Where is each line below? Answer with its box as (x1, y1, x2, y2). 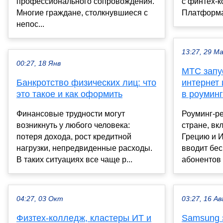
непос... (16, 19, 44, 28)
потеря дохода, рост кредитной (16, 132, 131, 141)
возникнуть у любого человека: (16, 120, 130, 129)
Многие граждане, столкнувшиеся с (16, 8, 148, 17)
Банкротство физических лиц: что (16, 77, 156, 88)
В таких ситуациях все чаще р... (16, 155, 132, 164)
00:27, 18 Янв (16, 59, 61, 67)
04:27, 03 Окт (16, 195, 63, 203)
